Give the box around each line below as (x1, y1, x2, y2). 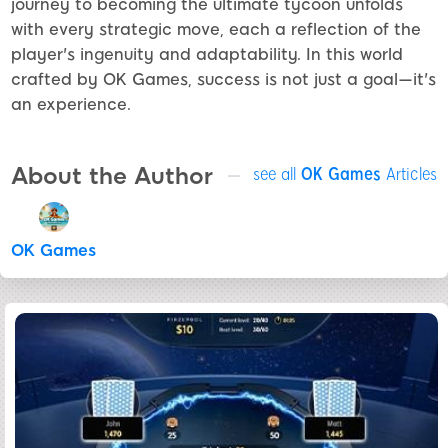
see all (253, 162, 301, 185)
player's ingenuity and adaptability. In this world (11, 45, 403, 65)
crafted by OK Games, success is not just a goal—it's (11, 70, 436, 90)
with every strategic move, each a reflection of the (11, 20, 421, 40)
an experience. (11, 95, 131, 115)
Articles (381, 162, 437, 185)
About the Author (11, 162, 213, 191)
